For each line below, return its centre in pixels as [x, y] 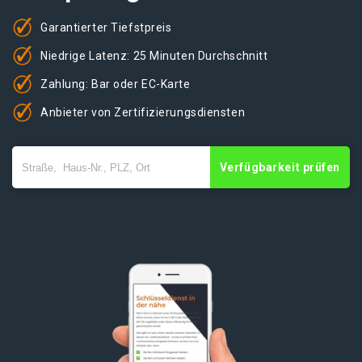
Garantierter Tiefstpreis [106, 27]
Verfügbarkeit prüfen [280, 167]
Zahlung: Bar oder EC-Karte [116, 84]
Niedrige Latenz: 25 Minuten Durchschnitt [154, 55]
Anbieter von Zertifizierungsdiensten [143, 112]
